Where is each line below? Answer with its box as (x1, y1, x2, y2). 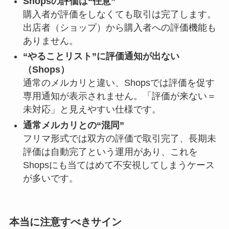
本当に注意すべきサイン (9, 216, 122, 227)
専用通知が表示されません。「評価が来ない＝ (22, 91, 216, 102)
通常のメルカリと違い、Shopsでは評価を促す (22, 78, 215, 88)
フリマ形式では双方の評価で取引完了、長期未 (22, 133, 216, 144)
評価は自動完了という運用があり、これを (22, 146, 198, 157)
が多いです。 (22, 173, 78, 184)
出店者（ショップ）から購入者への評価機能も (22, 22, 216, 33)
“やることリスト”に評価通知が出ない (22, 51, 179, 62)
